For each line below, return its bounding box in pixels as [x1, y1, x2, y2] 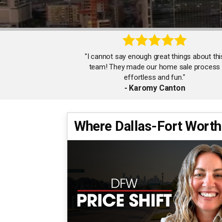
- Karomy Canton [124, 83, 185, 93]
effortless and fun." [124, 72, 185, 82]
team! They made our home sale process [89, 62, 221, 71]
